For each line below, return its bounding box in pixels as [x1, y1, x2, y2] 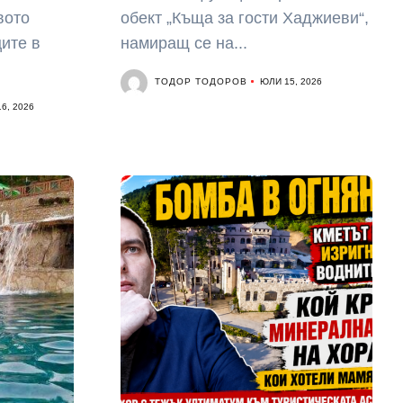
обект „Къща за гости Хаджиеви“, [120, 9, 369, 27]
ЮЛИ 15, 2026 [259, 76, 322, 86]
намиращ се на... [120, 34, 247, 52]
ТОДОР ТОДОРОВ [154, 75, 247, 88]
